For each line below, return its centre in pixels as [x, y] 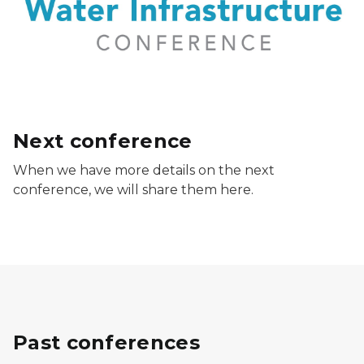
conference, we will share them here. [133, 189]
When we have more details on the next [144, 170]
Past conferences [106, 342]
